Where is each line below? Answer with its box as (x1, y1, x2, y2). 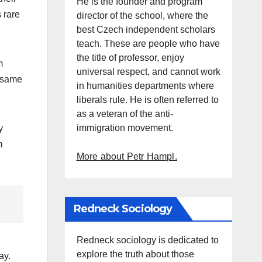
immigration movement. (76, 123, 173, 133)
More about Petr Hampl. (76, 151, 177, 161)
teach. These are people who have (76, 39, 220, 49)
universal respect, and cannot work (76, 67, 220, 77)
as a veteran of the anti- (76, 109, 173, 119)
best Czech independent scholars (76, 25, 215, 35)
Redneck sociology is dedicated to (76, 235, 219, 245)
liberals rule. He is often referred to (76, 95, 219, 105)
